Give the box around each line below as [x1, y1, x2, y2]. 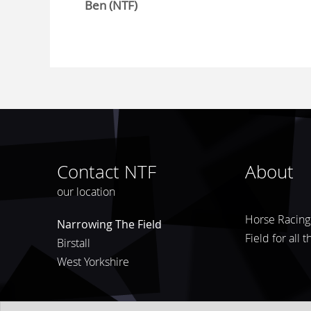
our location [57, 184, 115, 199]
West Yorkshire [57, 254, 129, 269]
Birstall [57, 235, 90, 251]
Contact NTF [57, 160, 156, 184]
